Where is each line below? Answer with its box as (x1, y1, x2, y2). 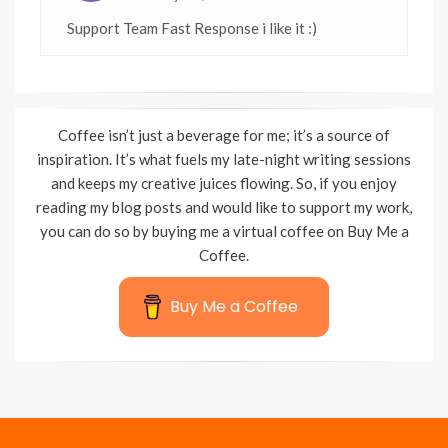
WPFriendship (118, 383, 195, 399)
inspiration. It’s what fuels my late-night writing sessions (37, 149, 411, 168)
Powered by (201, 383, 268, 399)
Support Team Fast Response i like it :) (67, 18, 317, 37)
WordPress (268, 383, 330, 399)
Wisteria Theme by (15, 383, 118, 399)
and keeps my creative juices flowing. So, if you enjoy (51, 173, 397, 192)
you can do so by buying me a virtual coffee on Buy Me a (39, 221, 409, 240)
